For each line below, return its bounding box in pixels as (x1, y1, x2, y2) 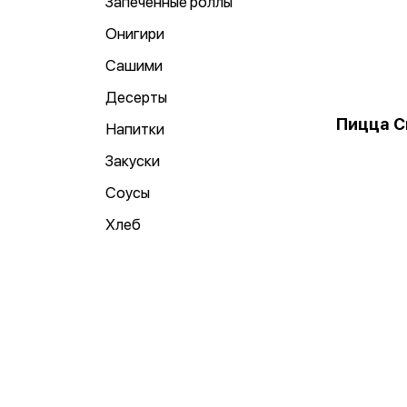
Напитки (105, 120, 164, 138)
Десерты (105, 88, 167, 106)
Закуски (105, 152, 160, 170)
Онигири (105, 25, 164, 43)
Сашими (105, 56, 163, 74)
